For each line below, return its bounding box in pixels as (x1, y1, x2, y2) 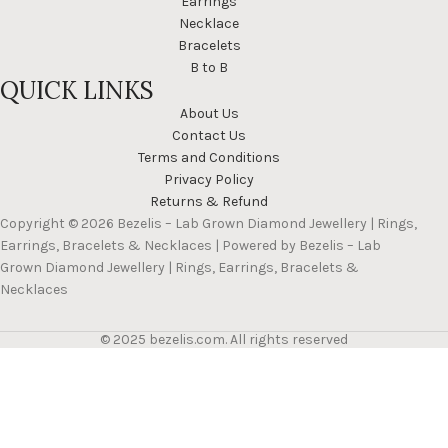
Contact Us (172, 127, 247, 145)
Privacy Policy (164, 171, 255, 189)
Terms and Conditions (138, 149, 281, 167)
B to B (190, 59, 229, 77)
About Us (179, 105, 239, 123)
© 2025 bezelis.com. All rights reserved (100, 331, 348, 349)
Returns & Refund (150, 193, 269, 211)
